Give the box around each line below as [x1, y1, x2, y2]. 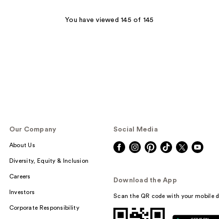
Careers [9, 174, 31, 180]
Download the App [113, 177, 177, 184]
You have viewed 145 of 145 [65, 17, 154, 24]
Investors [9, 189, 35, 196]
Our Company [9, 126, 57, 133]
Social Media [113, 126, 158, 133]
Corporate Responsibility [9, 205, 79, 211]
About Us [9, 142, 36, 149]
